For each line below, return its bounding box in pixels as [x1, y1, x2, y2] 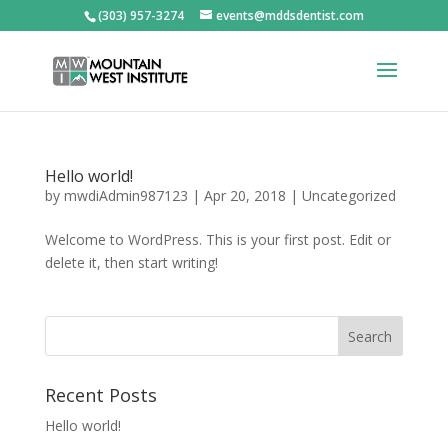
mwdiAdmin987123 [63, 186, 188, 205]
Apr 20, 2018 [203, 186, 286, 205]
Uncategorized [301, 186, 396, 205]
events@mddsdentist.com [215, 7, 364, 24]
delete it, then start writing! [44, 253, 218, 272]
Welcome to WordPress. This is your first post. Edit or [44, 230, 391, 249]
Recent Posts [44, 383, 157, 407]
